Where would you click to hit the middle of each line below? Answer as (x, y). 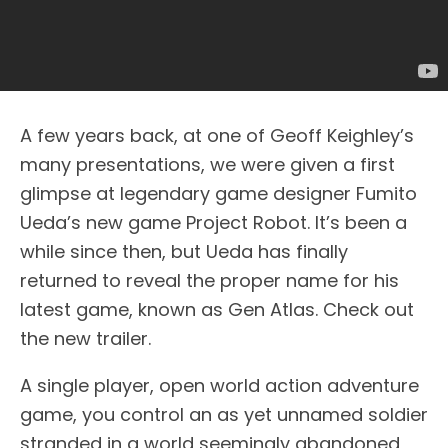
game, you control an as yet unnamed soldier (224, 414)
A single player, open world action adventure (219, 385)
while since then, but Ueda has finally (184, 251)
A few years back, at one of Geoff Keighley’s (217, 135)
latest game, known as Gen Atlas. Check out (217, 309)
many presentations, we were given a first (207, 164)
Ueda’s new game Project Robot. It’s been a (213, 222)
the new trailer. (85, 338)
